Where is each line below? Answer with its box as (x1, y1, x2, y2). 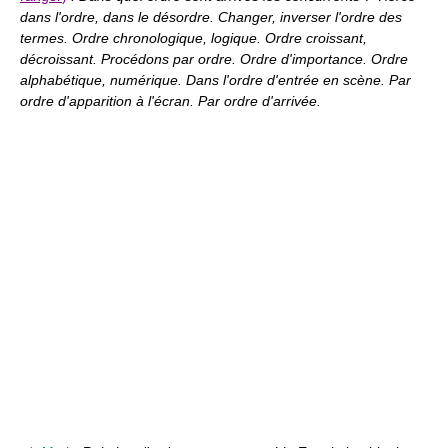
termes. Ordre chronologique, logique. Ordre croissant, (20, 30, 367, 46)
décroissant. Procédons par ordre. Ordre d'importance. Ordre (20, 51, 408, 67)
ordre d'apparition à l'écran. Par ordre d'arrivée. (20, 93, 321, 109)
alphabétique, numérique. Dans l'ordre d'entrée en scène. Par (20, 72, 411, 88)
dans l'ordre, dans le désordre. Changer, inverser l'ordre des (20, 9, 402, 25)
